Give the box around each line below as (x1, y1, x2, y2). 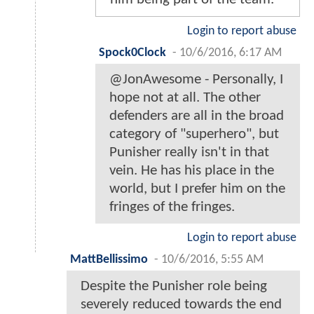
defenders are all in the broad (109, 108, 284, 123)
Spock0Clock (99, 46, 166, 59)
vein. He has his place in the (109, 163, 274, 178)
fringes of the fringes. (109, 199, 235, 214)
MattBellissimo (70, 253, 148, 266)
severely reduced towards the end (81, 296, 282, 312)
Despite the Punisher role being (81, 278, 267, 294)
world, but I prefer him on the (109, 181, 285, 196)
